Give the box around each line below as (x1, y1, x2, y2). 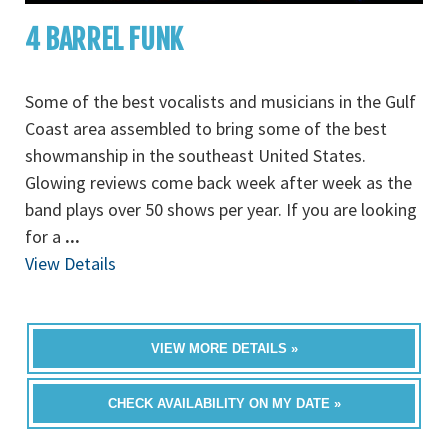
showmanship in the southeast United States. (25, 144, 366, 167)
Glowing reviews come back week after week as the (25, 171, 412, 194)
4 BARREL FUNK (25, 22, 183, 57)
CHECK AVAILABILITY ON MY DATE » (107, 396, 341, 411)
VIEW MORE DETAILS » (150, 341, 298, 356)
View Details (25, 252, 116, 275)
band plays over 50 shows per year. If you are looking (25, 198, 417, 221)
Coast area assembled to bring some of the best (25, 117, 387, 140)
